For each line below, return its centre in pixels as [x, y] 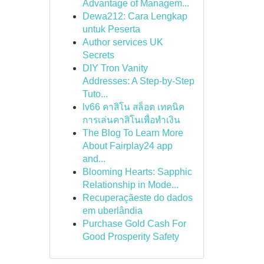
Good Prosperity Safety [131, 237]
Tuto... [95, 94]
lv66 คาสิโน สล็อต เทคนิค [133, 107]
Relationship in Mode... [130, 185]
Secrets [98, 55]
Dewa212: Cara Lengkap [135, 16]
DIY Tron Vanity [115, 68]
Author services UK [123, 42]
